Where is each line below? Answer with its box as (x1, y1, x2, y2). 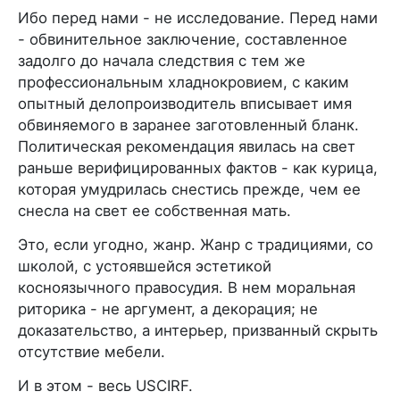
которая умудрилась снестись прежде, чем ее (18, 179, 361, 198)
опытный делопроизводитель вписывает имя (18, 94, 352, 112)
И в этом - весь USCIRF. (18, 376, 193, 395)
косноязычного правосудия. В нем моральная (18, 278, 355, 296)
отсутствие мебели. (18, 342, 165, 361)
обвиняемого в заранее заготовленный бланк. (18, 115, 359, 134)
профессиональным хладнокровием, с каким (18, 72, 349, 91)
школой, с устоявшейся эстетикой (18, 256, 271, 275)
